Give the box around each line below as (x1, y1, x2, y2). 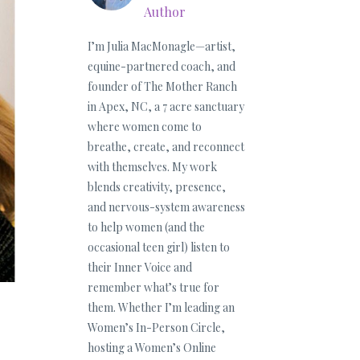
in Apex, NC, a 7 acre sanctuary (87, 99, 244, 114)
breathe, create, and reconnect (87, 139, 244, 154)
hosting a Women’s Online (87, 340, 216, 355)
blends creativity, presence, (87, 179, 226, 194)
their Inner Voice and (87, 260, 192, 275)
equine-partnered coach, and (87, 59, 235, 74)
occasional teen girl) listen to (87, 239, 230, 255)
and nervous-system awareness (87, 199, 245, 215)
